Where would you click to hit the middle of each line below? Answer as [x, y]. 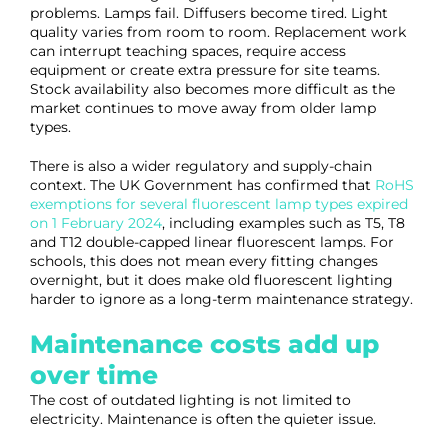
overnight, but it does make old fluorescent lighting [211, 280]
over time [94, 375]
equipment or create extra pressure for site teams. [205, 70]
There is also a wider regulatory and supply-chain [201, 166]
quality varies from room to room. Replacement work [218, 32]
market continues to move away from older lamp [203, 108]
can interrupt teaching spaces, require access [188, 51]
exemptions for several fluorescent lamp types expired [219, 204]
